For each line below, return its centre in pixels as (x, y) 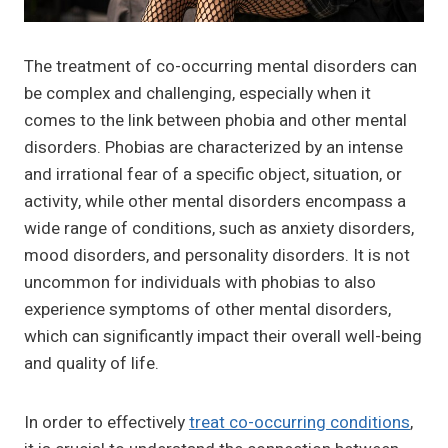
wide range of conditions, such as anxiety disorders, (219, 229)
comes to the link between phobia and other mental (215, 121)
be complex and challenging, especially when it (197, 94)
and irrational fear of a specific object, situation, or (213, 175)
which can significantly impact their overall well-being (223, 337)
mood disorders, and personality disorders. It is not (217, 256)
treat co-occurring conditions (299, 423)
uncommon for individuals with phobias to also (200, 283)
